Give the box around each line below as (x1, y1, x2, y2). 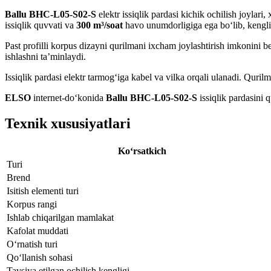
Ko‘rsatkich (118, 145, 166, 156)
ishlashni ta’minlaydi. (5, 51, 86, 62)
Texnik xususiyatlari (5, 115, 131, 131)
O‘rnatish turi (7, 238, 57, 249)
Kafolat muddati (7, 225, 68, 236)
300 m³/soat (76, 20, 123, 31)
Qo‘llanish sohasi (7, 252, 73, 263)
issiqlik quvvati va (5, 20, 76, 31)
